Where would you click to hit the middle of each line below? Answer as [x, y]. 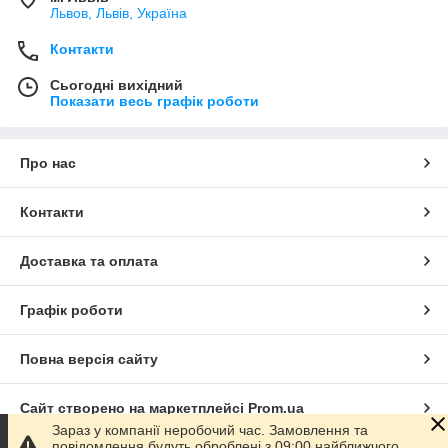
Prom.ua [276, 408]
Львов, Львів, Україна [118, 13]
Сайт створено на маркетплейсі [134, 408]
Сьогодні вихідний [116, 85]
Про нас [48, 163]
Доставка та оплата [89, 261]
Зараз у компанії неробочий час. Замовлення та [210, 430]
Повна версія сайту [89, 359]
